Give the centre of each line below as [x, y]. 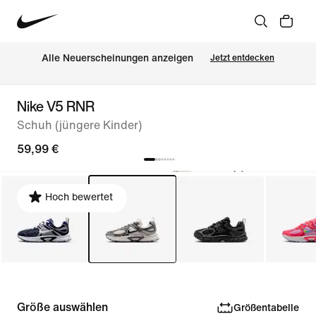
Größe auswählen [62, 307]
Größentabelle [266, 308]
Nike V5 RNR [56, 106]
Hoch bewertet [79, 197]
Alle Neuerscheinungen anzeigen [117, 59]
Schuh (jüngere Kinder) [79, 125]
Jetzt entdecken [242, 58]
